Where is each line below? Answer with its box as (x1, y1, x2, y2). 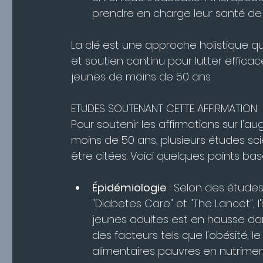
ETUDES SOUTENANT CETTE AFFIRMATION (71, 101, 257, 116)
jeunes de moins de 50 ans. (71, 69, 211, 85)
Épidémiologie (92, 180, 166, 195)
